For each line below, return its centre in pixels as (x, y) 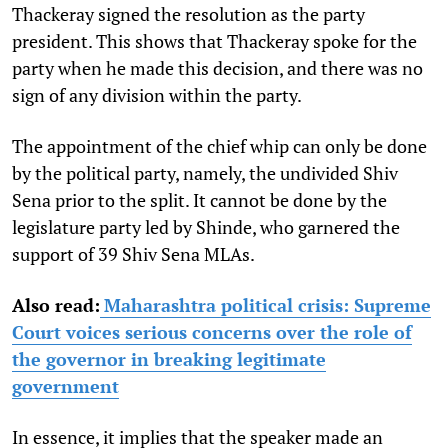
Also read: (56, 304)
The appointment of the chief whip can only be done (219, 145)
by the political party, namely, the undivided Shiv (205, 172)
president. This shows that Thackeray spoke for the (214, 40)
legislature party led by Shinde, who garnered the (206, 226)
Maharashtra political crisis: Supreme (267, 304)
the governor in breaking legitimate (169, 358)
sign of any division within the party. (158, 94)
